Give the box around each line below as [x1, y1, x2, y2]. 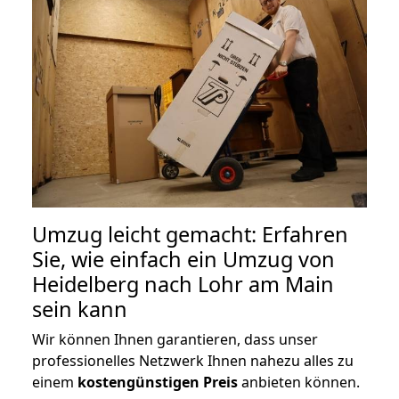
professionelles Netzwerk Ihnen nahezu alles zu [32, 350, 354, 370]
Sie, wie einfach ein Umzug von [32, 244, 335, 273]
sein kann [32, 294, 127, 323]
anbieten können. [238, 371, 360, 392]
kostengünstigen [77, 371, 199, 392]
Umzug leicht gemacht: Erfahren [32, 219, 348, 248]
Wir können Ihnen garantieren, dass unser [32, 329, 318, 349]
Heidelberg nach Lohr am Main [32, 269, 334, 298]
